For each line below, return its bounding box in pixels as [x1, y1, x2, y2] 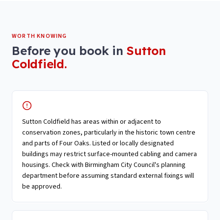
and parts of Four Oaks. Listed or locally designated [22, 138, 174, 148]
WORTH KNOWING [12, 31, 67, 40]
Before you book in [12, 43, 127, 58]
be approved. [22, 181, 62, 192]
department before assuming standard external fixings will [22, 170, 194, 181]
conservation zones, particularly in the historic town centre [22, 127, 195, 137]
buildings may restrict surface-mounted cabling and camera [22, 149, 197, 159]
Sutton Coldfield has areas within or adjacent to [22, 116, 161, 127]
